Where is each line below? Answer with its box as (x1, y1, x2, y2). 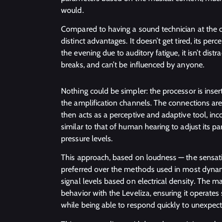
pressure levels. (61, 133, 113, 143)
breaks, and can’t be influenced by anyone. (61, 60, 204, 70)
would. (61, 5, 84, 15)
